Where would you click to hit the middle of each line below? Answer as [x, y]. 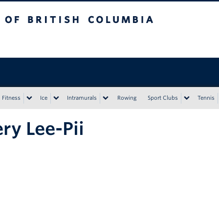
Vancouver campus [89, 42]
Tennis [206, 98]
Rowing [127, 98]
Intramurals [82, 98]
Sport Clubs [163, 98]
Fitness [11, 98]
